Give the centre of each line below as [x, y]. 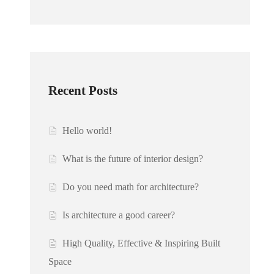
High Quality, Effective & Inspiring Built [142, 243]
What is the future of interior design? [133, 159]
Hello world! [87, 131]
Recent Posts [83, 91]
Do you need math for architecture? [131, 187]
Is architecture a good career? [119, 215]
